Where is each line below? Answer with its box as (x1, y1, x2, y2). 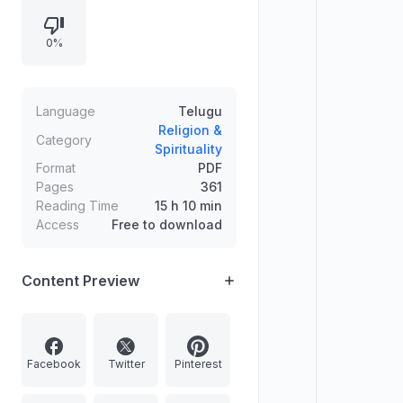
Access (36, 217, 79, 232)
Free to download (112, 217, 222, 232)
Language (36, 103, 95, 119)
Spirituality (155, 141, 222, 157)
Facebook (27, 356, 81, 371)
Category (36, 131, 92, 148)
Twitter (107, 356, 145, 371)
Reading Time (36, 198, 119, 213)
